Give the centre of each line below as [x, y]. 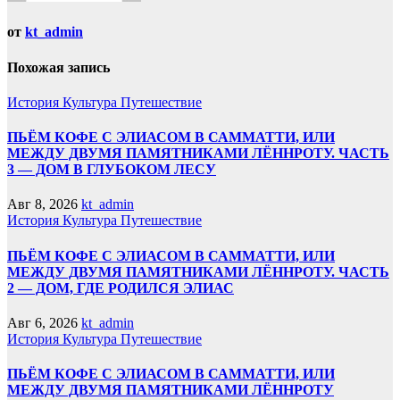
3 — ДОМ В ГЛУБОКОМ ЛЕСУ [112, 170]
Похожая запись [58, 67]
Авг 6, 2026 [42, 322]
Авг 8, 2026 [42, 204]
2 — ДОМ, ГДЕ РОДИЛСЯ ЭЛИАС [121, 287]
